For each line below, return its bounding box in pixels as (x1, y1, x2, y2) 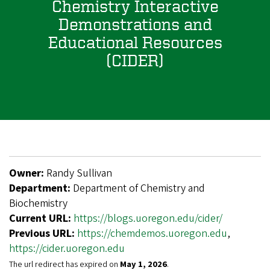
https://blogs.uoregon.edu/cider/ (74, 210, 222, 226)
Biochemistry (9, 195, 67, 211)
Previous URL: (9, 225, 77, 241)
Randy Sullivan (46, 165, 112, 181)
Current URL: (9, 210, 74, 226)
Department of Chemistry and (73, 180, 205, 196)
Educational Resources (48, 32, 222, 51)
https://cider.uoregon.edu (9, 240, 125, 256)
